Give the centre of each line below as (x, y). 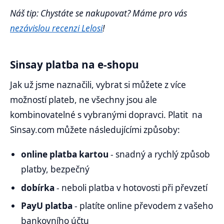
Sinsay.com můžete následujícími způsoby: (95, 129)
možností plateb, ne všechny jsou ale (83, 99)
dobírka (39, 187)
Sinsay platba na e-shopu (74, 65)
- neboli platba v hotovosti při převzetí (132, 187)
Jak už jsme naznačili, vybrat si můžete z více (98, 84)
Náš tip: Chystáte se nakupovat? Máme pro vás (98, 13)
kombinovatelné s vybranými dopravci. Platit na (106, 114)
